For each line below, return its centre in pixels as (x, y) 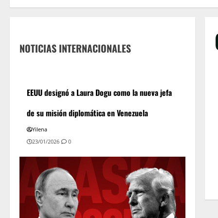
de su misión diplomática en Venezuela (88, 113)
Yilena (40, 129)
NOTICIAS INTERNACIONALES (75, 48)
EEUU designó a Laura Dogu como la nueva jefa (100, 92)
